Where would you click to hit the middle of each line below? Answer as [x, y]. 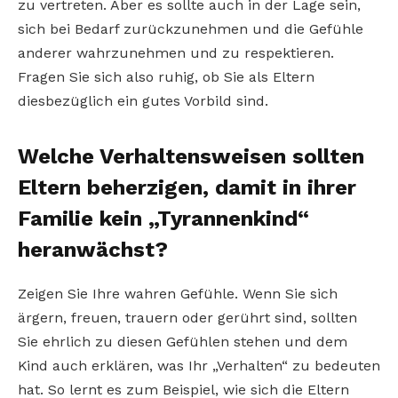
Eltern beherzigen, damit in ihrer [187, 187]
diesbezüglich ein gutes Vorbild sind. [143, 100]
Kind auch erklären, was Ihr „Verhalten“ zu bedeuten [199, 365]
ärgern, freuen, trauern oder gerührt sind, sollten [187, 317]
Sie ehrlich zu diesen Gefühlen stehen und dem [183, 341]
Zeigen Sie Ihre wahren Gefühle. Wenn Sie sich [178, 293]
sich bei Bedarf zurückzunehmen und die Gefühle [191, 28]
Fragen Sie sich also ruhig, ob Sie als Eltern [166, 76]
